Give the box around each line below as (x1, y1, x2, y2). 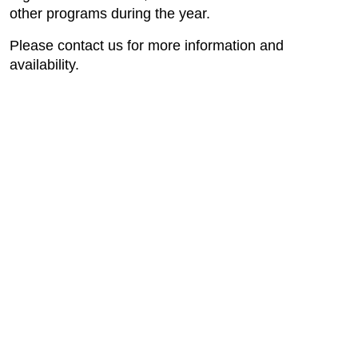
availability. (10, 57, 79, 73)
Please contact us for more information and (10, 38, 284, 54)
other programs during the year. (10, 6, 218, 22)
